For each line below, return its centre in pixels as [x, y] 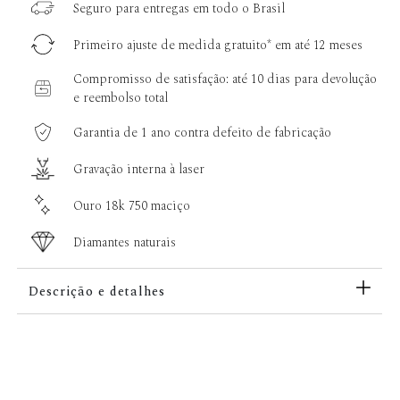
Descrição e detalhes [97, 292]
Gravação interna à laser [139, 169]
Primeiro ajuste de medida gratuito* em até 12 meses [218, 45]
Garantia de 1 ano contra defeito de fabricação [203, 132]
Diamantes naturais [125, 242]
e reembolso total [121, 98]
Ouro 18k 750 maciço [132, 205]
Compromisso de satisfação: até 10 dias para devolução [225, 79]
